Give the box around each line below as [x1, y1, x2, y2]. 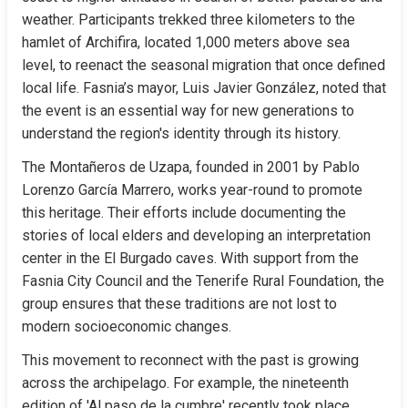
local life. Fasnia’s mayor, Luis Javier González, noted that [22, 79, 386, 97]
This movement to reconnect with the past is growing [22, 352, 359, 369]
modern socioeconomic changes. [22, 318, 231, 335]
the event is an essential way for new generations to [22, 102, 354, 119]
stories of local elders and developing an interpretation [22, 227, 371, 244]
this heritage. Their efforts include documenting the [22, 204, 346, 221]
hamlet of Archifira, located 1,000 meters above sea [22, 34, 350, 51]
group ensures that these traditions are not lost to [22, 295, 337, 312]
